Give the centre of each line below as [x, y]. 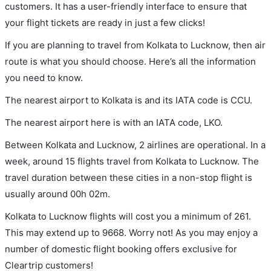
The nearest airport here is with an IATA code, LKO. [114, 122]
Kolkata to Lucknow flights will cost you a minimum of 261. [128, 216]
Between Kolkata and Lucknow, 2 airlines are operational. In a [135, 145]
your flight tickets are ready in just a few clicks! [105, 23]
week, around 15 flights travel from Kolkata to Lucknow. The [132, 161]
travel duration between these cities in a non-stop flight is [129, 178]
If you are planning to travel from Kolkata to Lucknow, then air [135, 45]
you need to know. [44, 78]
